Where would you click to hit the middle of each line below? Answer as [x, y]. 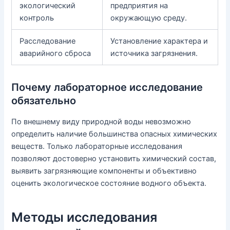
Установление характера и [159, 41]
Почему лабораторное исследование [107, 88]
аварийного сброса [55, 54]
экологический [48, 6]
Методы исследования [84, 217]
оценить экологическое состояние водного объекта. [109, 184]
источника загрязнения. [154, 54]
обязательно [44, 101]
